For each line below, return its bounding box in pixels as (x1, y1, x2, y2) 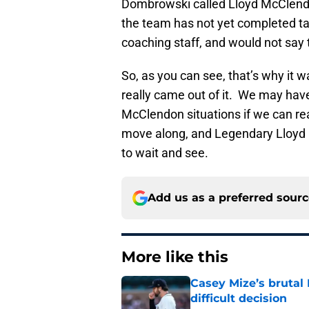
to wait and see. (121, 146, 208, 161)
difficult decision (190, 292, 287, 306)
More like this (121, 248, 228, 267)
